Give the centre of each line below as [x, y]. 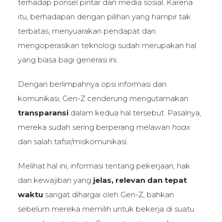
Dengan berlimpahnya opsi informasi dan [92, 84]
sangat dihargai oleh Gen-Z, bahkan [108, 194]
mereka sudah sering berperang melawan [95, 127]
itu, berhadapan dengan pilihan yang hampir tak [104, 16]
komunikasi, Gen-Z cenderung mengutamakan [103, 98]
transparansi [43, 112]
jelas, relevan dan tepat [140, 180]
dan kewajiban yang [55, 180]
